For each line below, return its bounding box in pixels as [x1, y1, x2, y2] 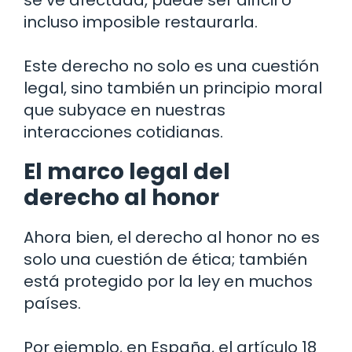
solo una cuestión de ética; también [24, 248, 307, 271]
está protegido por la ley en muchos [24, 270, 313, 293]
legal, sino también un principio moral [24, 77, 322, 100]
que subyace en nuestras [24, 99, 225, 122]
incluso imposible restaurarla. [24, 11, 258, 34]
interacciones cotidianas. [24, 121, 223, 144]
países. [24, 292, 81, 315]
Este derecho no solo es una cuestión [24, 55, 319, 78]
